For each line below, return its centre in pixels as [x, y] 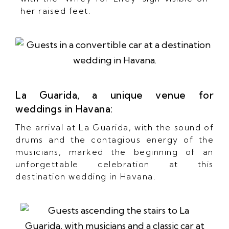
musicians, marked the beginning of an [114, 152]
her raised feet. [56, 10]
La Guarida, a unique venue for [114, 95]
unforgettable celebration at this [114, 164]
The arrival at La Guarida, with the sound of [114, 127]
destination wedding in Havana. [86, 176]
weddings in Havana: [64, 109]
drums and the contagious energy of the [114, 139]
